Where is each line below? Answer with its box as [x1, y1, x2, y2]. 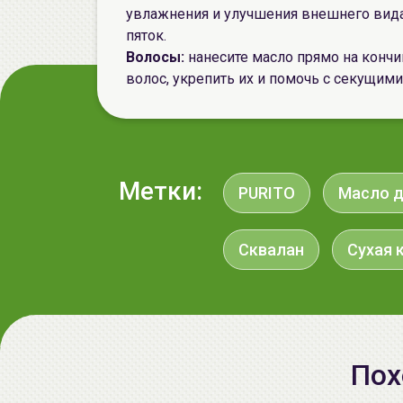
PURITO [238, 184, 295, 202]
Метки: [119, 176, 202, 206]
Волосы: [126, 49, 188, 66]
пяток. [126, 27, 166, 44]
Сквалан [238, 240, 304, 259]
